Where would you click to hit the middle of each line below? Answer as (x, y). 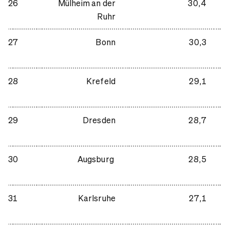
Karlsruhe (97, 198)
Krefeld (101, 81)
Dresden (99, 120)
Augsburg (96, 159)
